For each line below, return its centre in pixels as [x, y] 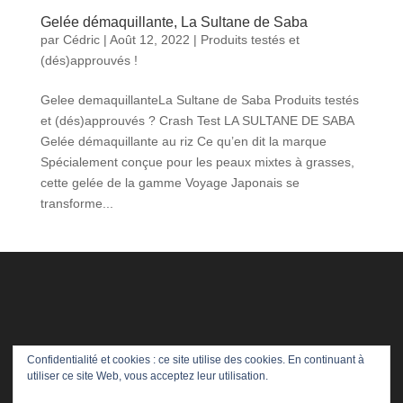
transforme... [76, 203]
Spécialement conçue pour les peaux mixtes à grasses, [197, 161]
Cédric [81, 39]
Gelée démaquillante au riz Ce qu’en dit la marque [183, 141]
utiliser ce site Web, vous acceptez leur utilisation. [148, 376]
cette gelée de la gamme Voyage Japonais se [170, 182]
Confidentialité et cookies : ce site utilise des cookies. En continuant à [196, 360]
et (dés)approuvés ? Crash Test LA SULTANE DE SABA [197, 120]
